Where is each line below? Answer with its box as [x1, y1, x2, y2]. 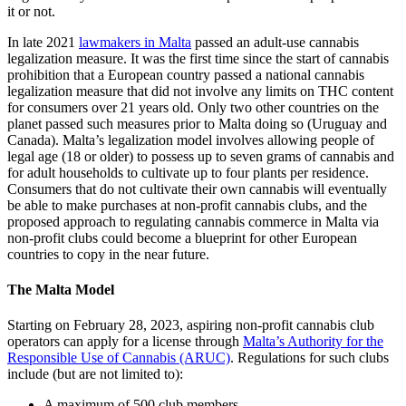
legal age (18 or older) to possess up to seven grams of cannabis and [7, 148, 394, 164]
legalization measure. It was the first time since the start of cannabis [7, 50, 389, 66]
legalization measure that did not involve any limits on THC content [7, 82, 393, 99]
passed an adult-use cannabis [191, 34, 359, 50]
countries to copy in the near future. [7, 246, 209, 262]
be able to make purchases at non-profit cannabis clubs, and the [7, 197, 367, 213]
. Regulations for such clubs [230, 350, 389, 366]
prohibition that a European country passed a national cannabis [7, 66, 364, 82]
